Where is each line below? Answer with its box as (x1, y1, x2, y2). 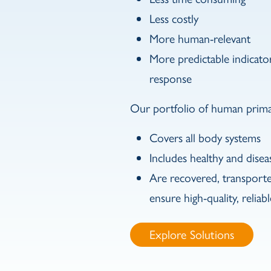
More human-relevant (149, 30, 251, 47)
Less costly (149, 10, 199, 27)
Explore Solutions (149, 225, 235, 243)
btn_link (129, 223, 165, 240)
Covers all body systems (149, 129, 261, 146)
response (149, 70, 192, 87)
